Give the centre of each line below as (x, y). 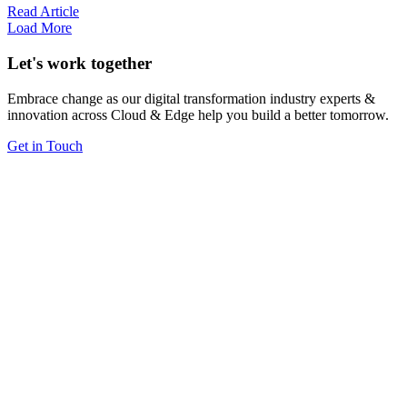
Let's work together (79, 64)
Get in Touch (45, 145)
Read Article (43, 12)
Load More (40, 28)
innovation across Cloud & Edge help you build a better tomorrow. (198, 114)
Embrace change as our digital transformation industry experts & (191, 98)
